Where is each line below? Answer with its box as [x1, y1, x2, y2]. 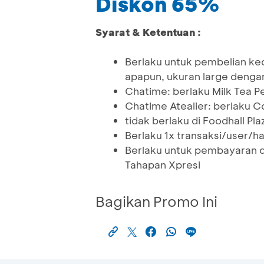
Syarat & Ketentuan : [95, 25, 201, 39]
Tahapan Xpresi [125, 158, 200, 171]
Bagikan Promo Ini [95, 192, 217, 211]
